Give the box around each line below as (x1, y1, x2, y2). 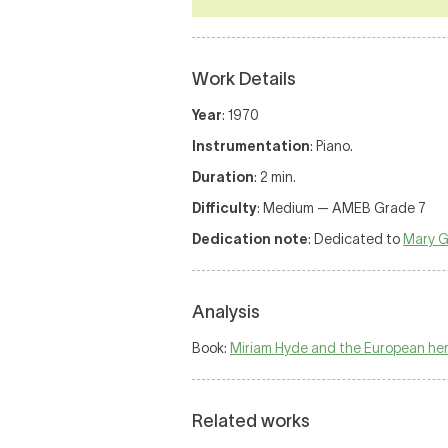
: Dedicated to (308, 231, 403, 247)
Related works (192, 411, 310, 431)
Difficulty (192, 200, 257, 216)
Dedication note (192, 231, 308, 247)
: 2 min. (254, 169, 296, 185)
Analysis (192, 302, 260, 322)
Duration (192, 169, 254, 185)
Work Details (192, 69, 296, 89)
